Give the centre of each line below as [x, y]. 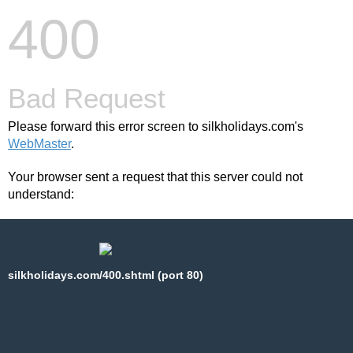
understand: [41, 194]
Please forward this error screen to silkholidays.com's [156, 126]
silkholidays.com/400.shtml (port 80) [106, 275]
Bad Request [87, 98]
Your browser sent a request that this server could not [155, 177]
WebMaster [39, 144]
